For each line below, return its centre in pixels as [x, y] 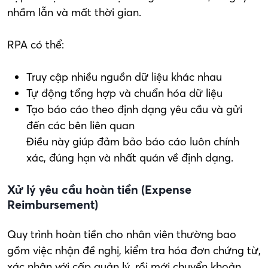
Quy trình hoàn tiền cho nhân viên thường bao [122, 234]
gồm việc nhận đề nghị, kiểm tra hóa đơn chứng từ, [134, 250]
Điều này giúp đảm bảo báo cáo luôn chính [133, 141]
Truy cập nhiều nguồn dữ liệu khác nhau [124, 77]
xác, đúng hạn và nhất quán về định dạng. [130, 157]
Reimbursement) [53, 204]
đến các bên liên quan [80, 125]
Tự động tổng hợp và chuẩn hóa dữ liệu [124, 93]
